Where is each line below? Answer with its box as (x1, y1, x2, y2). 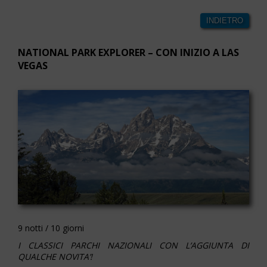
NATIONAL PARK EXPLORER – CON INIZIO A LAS (18, 45, 239, 59)
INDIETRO (206, 15, 243, 25)
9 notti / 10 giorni (18, 222, 84, 234)
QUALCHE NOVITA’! (18, 250, 92, 262)
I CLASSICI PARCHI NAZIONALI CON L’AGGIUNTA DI (18, 239, 249, 251)
